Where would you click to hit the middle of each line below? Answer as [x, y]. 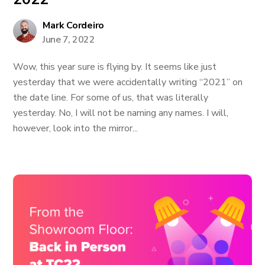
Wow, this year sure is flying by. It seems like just [115, 67]
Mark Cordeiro [74, 25]
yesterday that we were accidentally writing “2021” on [128, 82]
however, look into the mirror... [76, 128]
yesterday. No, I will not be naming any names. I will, [121, 113]
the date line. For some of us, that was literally [111, 98]
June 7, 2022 [69, 40]
